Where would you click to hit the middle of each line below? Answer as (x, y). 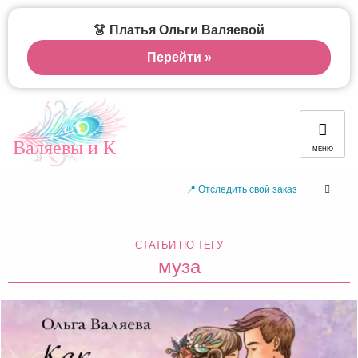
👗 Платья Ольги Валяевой (179, 30)
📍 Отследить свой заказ (242, 188)
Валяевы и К (64, 147)
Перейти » (179, 57)
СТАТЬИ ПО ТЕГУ (179, 244)
